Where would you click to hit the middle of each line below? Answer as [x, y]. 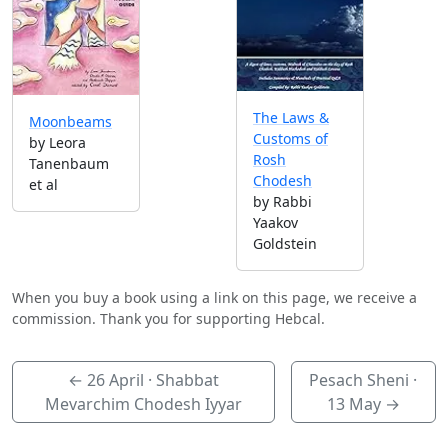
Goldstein [285, 243]
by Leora [57, 142]
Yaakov [275, 222]
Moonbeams [70, 121]
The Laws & [291, 117]
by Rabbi [282, 201]
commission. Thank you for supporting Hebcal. [168, 318]
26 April [115, 379]
